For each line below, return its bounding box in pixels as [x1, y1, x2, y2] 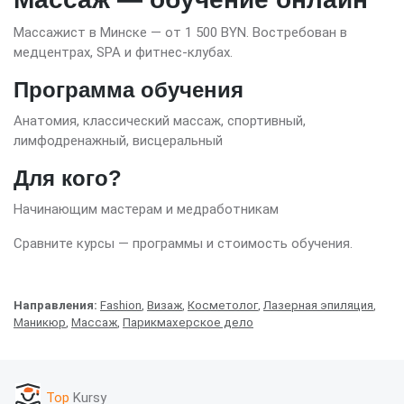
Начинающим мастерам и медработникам [14, 201, 279, 217]
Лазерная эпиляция [263, 298, 373, 312]
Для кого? [14, 166, 122, 190]
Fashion [100, 298, 142, 312]
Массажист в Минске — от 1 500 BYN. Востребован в [14, 24, 347, 41]
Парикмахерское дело [123, 316, 253, 329]
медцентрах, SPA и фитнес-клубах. [14, 44, 233, 60]
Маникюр [14, 316, 66, 329]
